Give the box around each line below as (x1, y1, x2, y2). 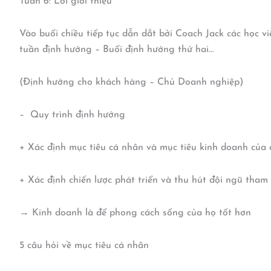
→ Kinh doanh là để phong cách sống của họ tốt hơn (19, 208, 251, 218)
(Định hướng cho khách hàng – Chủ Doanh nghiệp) (19, 77, 243, 88)
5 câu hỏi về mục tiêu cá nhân (19, 241, 149, 251)
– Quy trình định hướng (19, 110, 125, 120)
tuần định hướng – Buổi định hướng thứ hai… (19, 45, 214, 55)
